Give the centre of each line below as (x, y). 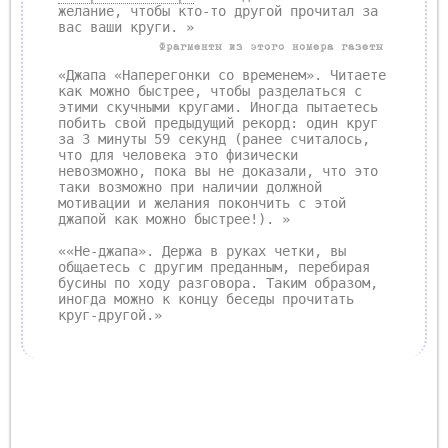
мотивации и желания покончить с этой (202, 202)
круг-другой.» (110, 314)
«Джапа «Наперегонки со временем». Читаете (222, 74)
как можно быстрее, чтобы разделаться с (210, 90)
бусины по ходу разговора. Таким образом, (218, 282)
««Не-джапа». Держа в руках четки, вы (202, 250)
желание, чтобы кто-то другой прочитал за (218, 10)
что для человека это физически (178, 154)
